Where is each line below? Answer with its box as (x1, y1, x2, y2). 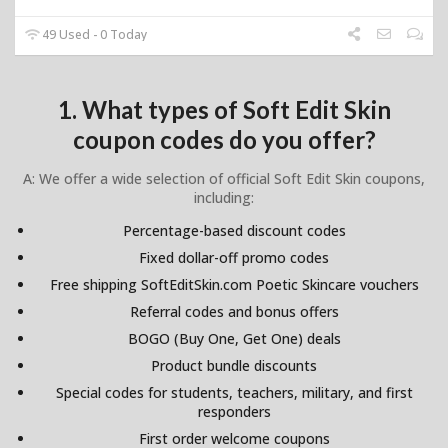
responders (197, 401, 271, 421)
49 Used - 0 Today (39, 25, 148, 43)
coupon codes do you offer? (72, 124, 376, 154)
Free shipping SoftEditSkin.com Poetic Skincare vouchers (49, 274, 419, 294)
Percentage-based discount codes (122, 220, 346, 240)
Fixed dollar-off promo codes (139, 247, 329, 267)
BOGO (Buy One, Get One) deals (127, 328, 341, 348)
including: (194, 187, 254, 207)
